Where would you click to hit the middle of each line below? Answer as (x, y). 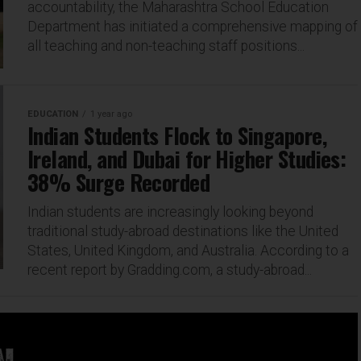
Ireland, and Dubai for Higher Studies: (187, 159)
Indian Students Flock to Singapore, (177, 135)
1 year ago (111, 114)
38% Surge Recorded (119, 182)
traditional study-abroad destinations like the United (183, 231)
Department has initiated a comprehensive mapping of (193, 27)
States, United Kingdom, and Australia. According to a (188, 251)
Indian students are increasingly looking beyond (170, 212)
